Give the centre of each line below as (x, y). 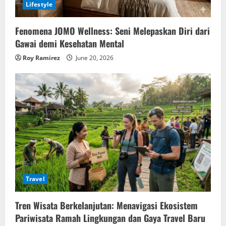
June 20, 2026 (94, 58)
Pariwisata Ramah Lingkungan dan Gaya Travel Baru (110, 218)
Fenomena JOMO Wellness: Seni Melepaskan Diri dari (112, 31)
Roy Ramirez (41, 58)
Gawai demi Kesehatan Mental (70, 44)
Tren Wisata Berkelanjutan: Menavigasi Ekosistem (106, 205)
